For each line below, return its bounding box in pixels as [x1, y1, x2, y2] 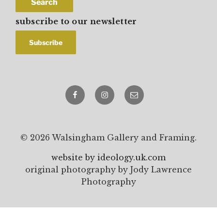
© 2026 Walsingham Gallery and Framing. [20, 133, 197, 143]
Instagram [100, 86, 143, 96]
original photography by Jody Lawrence [25, 165, 192, 175]
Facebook [71, 86, 109, 96]
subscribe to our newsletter [15, 16, 137, 27]
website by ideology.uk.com [51, 153, 166, 163]
